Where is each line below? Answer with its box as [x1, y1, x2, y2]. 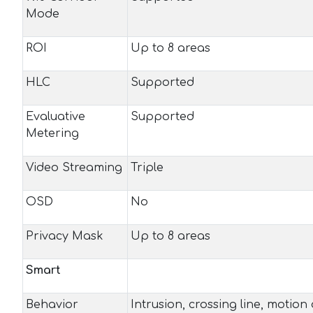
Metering [26, 127, 79, 140]
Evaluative [26, 110, 85, 123]
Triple [131, 161, 163, 174]
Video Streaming [26, 161, 122, 174]
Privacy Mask [26, 230, 103, 242]
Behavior [26, 298, 78, 311]
